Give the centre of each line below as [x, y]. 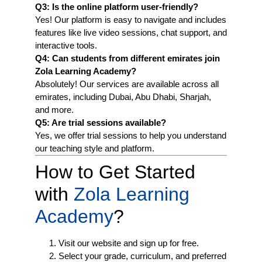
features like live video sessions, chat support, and [131, 32]
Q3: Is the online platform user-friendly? [117, 6]
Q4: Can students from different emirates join [127, 58]
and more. [54, 109]
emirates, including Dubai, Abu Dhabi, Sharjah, [123, 96]
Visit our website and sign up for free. [129, 243]
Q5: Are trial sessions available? [101, 122]
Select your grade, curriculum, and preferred [142, 256]
